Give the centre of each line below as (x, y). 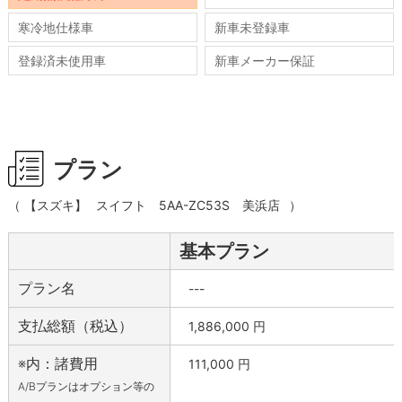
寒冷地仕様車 (55, 27)
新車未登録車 (253, 27)
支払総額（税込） (75, 326)
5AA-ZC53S (194, 205)
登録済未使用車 (61, 61)
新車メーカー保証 (265, 61)
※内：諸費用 (57, 364)
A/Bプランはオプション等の (86, 387)
